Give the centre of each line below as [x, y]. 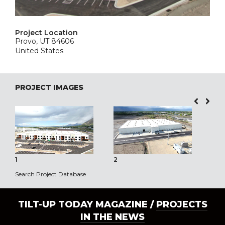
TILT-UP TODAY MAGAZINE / [87, 205]
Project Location [46, 33]
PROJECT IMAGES [49, 87]
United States [39, 51]
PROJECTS [182, 205]
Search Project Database [50, 174]
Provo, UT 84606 [44, 41]
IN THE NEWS [113, 217]
